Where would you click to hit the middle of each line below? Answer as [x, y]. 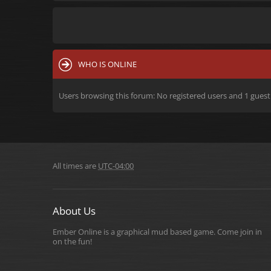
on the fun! [72, 241]
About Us [74, 211]
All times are [75, 166]
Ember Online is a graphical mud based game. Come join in [157, 232]
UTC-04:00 [116, 166]
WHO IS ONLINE [107, 64]
